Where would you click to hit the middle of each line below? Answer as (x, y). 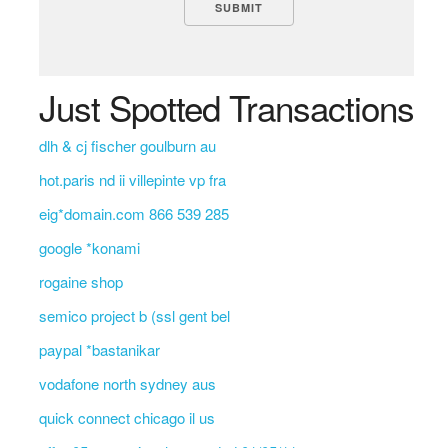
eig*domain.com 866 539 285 (133, 213)
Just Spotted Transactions (226, 107)
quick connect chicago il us (126, 417)
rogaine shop (80, 281)
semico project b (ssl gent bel (134, 315)
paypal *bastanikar (99, 349)
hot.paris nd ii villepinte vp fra (132, 179)
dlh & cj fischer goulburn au (127, 145)
